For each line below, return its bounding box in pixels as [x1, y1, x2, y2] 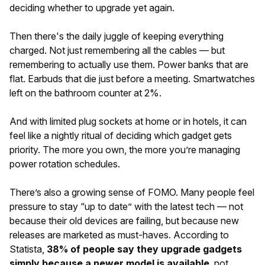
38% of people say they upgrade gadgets [47, 243, 242, 255]
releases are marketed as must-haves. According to [9, 229, 229, 241]
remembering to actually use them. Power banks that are [9, 59, 248, 70]
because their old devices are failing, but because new [9, 215, 239, 227]
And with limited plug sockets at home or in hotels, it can [9, 115, 247, 127]
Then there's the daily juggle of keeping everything [9, 30, 224, 42]
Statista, [9, 243, 47, 255]
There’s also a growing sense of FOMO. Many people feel [9, 186, 254, 198]
